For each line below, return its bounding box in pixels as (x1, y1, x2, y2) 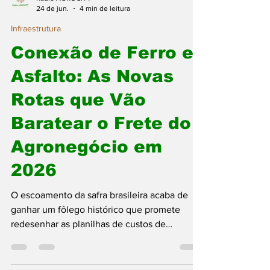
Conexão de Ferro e (11, 103, 193, 122)
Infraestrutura (11, 83, 61, 93)
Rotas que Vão (11, 150, 146, 169)
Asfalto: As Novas (11, 127, 174, 145)
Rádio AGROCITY (36, 54, 92, 62)
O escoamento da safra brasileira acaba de (11, 250, 188, 260)
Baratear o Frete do (11, 174, 191, 192)
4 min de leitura (80, 63, 130, 72)
